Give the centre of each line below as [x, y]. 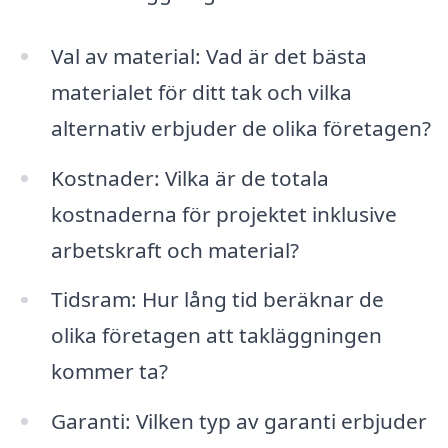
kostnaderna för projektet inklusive [223, 213]
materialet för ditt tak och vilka [201, 91]
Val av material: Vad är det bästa [208, 55]
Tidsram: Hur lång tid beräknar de [217, 299]
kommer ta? [109, 371]
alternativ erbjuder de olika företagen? [240, 127]
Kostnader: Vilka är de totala [189, 177]
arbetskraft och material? [174, 249]
